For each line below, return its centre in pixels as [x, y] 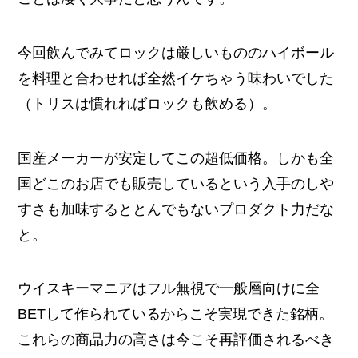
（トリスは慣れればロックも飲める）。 [147, 103]
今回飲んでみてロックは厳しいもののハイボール [176, 52]
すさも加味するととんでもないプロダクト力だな [176, 209]
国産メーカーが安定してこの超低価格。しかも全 [176, 158]
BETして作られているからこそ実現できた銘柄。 [176, 314]
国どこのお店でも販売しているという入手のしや [176, 183]
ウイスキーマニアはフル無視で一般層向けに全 [169, 289]
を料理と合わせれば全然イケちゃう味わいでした [176, 78]
